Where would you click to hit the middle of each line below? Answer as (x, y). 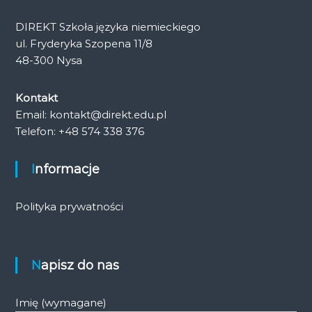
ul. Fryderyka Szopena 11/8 (84, 43)
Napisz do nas (80, 265)
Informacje (67, 169)
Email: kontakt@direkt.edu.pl (91, 114)
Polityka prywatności (69, 206)
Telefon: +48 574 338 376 (79, 131)
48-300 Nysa (48, 60)
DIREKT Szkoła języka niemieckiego (108, 26)
